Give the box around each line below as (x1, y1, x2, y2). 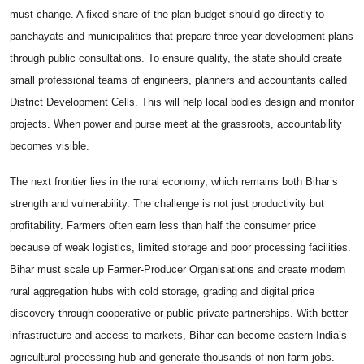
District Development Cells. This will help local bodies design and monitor (10, 96, 354, 109)
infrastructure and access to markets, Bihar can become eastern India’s (10, 329, 347, 342)
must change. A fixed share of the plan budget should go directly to (10, 8, 324, 21)
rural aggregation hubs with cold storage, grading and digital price (10, 285, 314, 298)
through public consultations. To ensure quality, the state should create (10, 52, 342, 65)
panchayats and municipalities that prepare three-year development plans (10, 30, 353, 43)
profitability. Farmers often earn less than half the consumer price (10, 219, 316, 232)
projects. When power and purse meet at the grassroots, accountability (10, 118, 342, 131)
